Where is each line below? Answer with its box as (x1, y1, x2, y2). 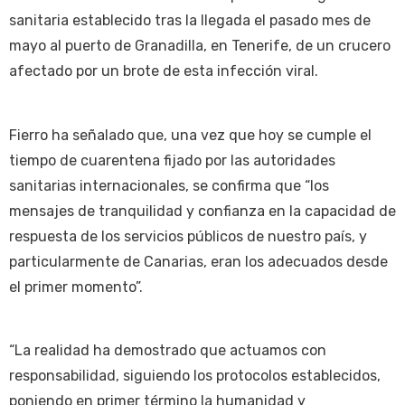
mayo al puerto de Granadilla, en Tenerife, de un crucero (9, 37, 391, 55)
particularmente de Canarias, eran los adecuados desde (9, 252, 388, 270)
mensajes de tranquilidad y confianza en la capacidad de (9, 202, 396, 220)
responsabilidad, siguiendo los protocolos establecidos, (9, 367, 381, 385)
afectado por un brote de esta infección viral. (9, 62, 318, 80)
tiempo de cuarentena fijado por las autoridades (9, 151, 335, 169)
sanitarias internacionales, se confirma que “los (9, 176, 329, 194)
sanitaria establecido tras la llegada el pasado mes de (9, 12, 371, 30)
